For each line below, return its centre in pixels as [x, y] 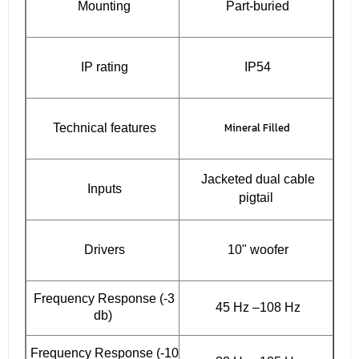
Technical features [103, 128]
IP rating [103, 67]
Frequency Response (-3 [103, 299]
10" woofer [256, 250]
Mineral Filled [256, 128]
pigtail [256, 198]
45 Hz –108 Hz [256, 308]
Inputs [103, 189]
